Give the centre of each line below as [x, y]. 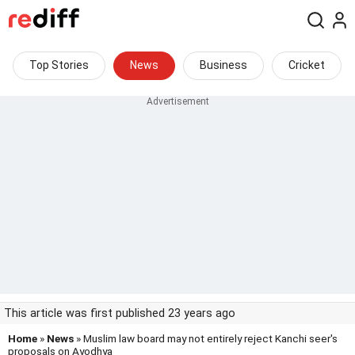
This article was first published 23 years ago [120, 313]
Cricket [307, 65]
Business [223, 65]
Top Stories [59, 65]
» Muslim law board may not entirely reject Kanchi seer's [206, 338]
